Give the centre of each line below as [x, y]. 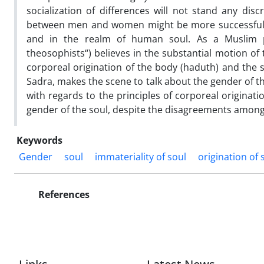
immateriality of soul [141, 156]
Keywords [39, 140]
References [63, 194]
